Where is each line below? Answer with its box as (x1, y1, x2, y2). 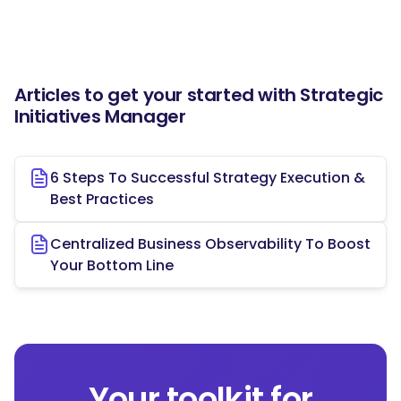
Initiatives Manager (14, 103, 186, 129)
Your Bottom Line (50, 254, 174, 276)
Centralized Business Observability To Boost (50, 233, 371, 254)
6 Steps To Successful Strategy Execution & (50, 166, 365, 188)
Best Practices (50, 188, 154, 209)
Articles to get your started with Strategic (14, 81, 383, 107)
